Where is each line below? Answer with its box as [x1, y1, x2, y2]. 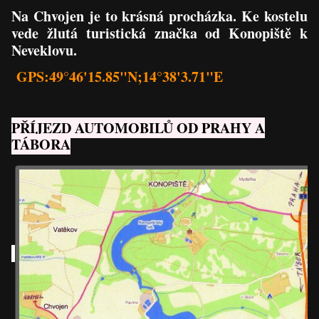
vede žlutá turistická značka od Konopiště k [11, 22, 308, 43]
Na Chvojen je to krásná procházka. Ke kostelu [11, 5, 308, 26]
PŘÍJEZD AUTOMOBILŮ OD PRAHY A [11, 117, 266, 138]
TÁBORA [11, 133, 71, 155]
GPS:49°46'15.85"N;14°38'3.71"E [16, 66, 224, 87]
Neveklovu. [11, 39, 78, 61]
